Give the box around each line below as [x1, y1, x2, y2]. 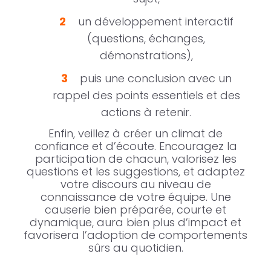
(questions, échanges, [87, 31, 205, 47]
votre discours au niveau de [60, 177, 211, 192]
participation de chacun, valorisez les [34, 151, 237, 167]
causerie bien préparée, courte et [45, 202, 226, 218]
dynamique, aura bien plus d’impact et [30, 215, 241, 230]
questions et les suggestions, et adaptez [26, 164, 245, 180]
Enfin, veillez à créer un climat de [48, 126, 223, 142]
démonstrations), [99, 48, 193, 64]
